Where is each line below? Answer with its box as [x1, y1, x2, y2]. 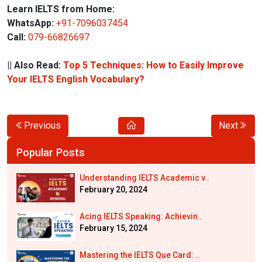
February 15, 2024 [80, 223, 147, 233]
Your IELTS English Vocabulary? [7, 73, 144, 85]
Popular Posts [16, 146, 85, 158]
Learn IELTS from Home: [7, 3, 117, 15]
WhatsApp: [7, 17, 54, 29]
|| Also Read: [7, 59, 63, 71]
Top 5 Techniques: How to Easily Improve [63, 59, 244, 71]
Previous [24, 119, 61, 131]
